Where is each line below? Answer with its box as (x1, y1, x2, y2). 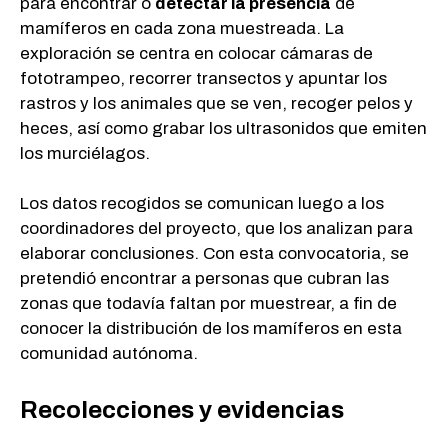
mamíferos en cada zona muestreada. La (20, 18, 344, 38)
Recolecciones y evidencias (20, 396, 354, 423)
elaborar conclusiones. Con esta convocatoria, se (20, 244, 409, 264)
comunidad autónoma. (20, 344, 202, 364)
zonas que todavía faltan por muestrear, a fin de (20, 294, 397, 314)
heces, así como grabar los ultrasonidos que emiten (20, 118, 427, 138)
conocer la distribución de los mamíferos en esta (20, 319, 402, 339)
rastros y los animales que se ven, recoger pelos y (20, 93, 413, 113)
